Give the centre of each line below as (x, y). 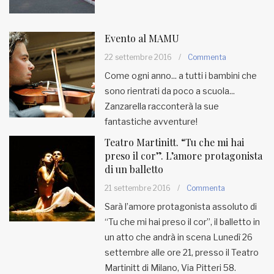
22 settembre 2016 (138, 57)
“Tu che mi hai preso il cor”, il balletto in (182, 222)
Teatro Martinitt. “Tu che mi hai (174, 142)
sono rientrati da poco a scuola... (170, 91)
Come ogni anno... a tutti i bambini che (181, 76)
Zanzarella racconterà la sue (162, 106)
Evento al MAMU (142, 38)
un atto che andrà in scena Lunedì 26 (179, 237)
